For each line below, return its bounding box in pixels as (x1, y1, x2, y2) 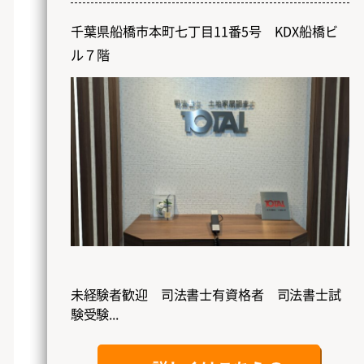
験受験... (70, 304, 119, 324)
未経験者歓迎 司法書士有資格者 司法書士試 (70, 284, 341, 305)
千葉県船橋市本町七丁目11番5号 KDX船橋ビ (70, 20, 338, 41)
